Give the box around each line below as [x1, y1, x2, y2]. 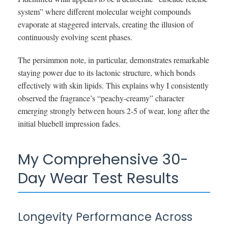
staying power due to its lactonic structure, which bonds [18, 67, 195, 78]
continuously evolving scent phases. [18, 31, 132, 42]
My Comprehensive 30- [18, 149, 188, 169]
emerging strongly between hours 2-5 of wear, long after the [18, 105, 210, 116]
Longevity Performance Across [18, 208, 192, 225]
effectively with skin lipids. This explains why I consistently [18, 79, 209, 91]
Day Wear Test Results [18, 167, 179, 188]
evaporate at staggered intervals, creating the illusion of [18, 18, 193, 30]
